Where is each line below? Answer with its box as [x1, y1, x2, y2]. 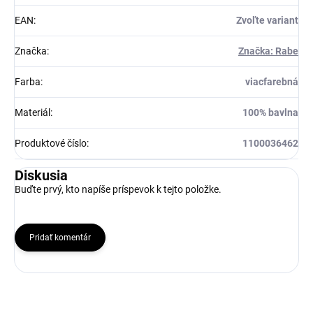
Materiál [15, 107, 50, 119]
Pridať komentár [29, 233, 91, 243]
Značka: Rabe [238, 45, 298, 57]
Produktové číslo [15, 138, 87, 150]
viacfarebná [245, 76, 298, 88]
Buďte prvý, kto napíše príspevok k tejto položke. [15, 184, 221, 196]
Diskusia [15, 167, 68, 184]
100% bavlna [242, 107, 298, 119]
